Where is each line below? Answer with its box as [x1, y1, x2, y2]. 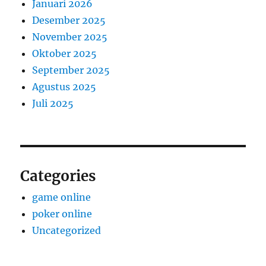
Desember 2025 [32, 14, 106, 27]
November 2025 [32, 31, 108, 43]
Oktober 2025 [32, 47, 97, 60]
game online [32, 191, 91, 204]
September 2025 [32, 64, 110, 77]
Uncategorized [32, 224, 102, 237]
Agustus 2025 [32, 81, 97, 93]
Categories [20, 167, 96, 186]
